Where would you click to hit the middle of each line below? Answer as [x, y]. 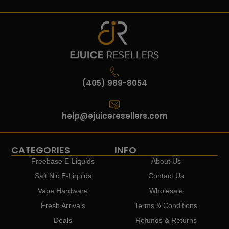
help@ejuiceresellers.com [114, 116]
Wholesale [166, 190]
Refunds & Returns [166, 220]
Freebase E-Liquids [63, 161]
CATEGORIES [41, 150]
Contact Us [166, 176]
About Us [166, 161]
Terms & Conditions [166, 205]
